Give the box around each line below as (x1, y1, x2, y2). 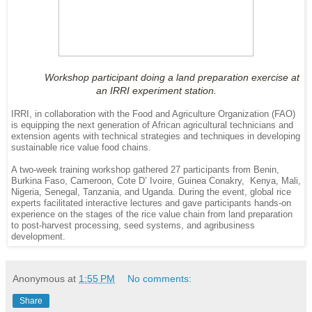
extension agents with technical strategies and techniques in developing (11, 130, 300, 141)
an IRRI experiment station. (95, 84, 217, 96)
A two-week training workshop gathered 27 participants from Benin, (11, 164, 279, 175)
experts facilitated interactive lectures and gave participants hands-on (11, 197, 291, 208)
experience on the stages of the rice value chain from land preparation (11, 208, 292, 219)
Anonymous (13, 272, 65, 284)
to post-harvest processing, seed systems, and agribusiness (11, 219, 255, 231)
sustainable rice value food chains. (11, 141, 151, 153)
